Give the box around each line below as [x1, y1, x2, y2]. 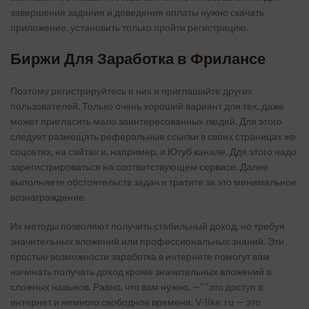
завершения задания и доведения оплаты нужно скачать [10, 6, 264, 18]
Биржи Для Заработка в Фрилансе [10, 50, 266, 68]
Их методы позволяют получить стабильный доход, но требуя [10, 220, 285, 232]
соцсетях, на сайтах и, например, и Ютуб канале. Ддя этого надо [10, 146, 297, 157]
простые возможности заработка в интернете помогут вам [10, 250, 270, 262]
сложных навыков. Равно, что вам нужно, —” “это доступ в [10, 281, 263, 292]
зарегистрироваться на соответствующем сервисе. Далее [10, 161, 268, 172]
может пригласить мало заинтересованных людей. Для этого [10, 115, 282, 127]
